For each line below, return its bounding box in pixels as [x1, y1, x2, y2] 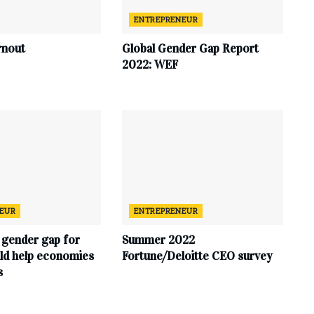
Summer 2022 [121, 233, 195, 248]
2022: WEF [121, 57, 178, 72]
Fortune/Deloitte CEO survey [121, 249, 272, 264]
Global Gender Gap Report [121, 41, 259, 56]
